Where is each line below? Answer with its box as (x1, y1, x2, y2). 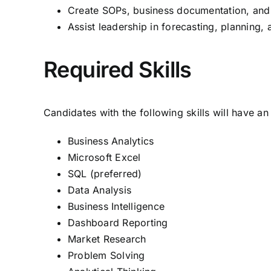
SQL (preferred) (68, 168, 142, 180)
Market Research (68, 233, 146, 245)
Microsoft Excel (68, 151, 141, 163)
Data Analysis (68, 184, 132, 196)
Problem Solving (68, 249, 145, 261)
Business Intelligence (68, 200, 165, 212)
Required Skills (44, 56, 192, 83)
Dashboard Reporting (68, 217, 168, 229)
